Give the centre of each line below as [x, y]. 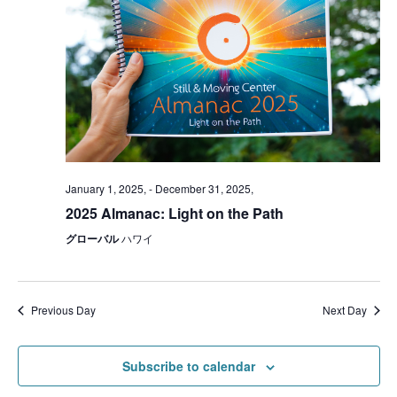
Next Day [344, 310]
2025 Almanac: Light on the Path [174, 214]
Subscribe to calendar [189, 366]
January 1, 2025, [105, 189]
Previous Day [63, 310]
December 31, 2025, [204, 189]
